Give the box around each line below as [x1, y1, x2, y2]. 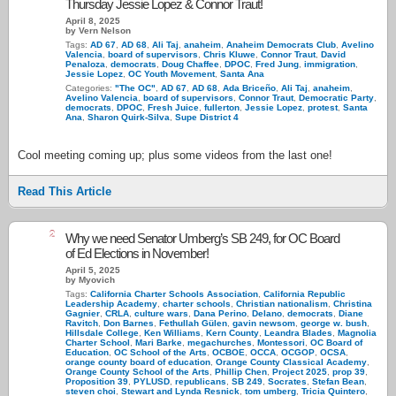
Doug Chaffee [162, 59, 219, 69]
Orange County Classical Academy [216, 357, 367, 367]
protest [308, 103, 338, 112]
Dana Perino [194, 308, 247, 318]
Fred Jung [255, 59, 299, 69]
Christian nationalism [236, 299, 328, 308]
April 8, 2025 [65, 16, 120, 26]
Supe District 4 [175, 112, 239, 122]
